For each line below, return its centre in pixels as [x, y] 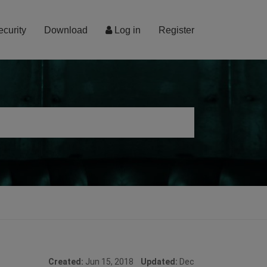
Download [66, 30]
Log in [126, 30]
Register [176, 30]
